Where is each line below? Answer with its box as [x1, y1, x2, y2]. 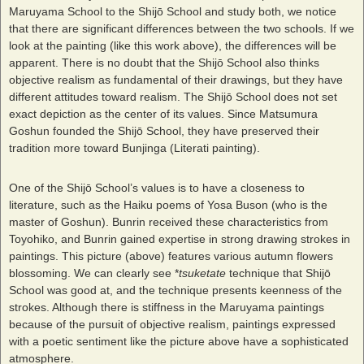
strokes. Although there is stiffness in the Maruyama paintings [9, 301, 324, 314]
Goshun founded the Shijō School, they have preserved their [9, 124, 319, 137]
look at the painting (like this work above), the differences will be [9, 39, 336, 52]
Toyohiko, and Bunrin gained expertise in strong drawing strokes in [9, 232, 350, 245]
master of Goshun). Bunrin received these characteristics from [9, 215, 328, 228]
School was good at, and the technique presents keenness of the [9, 284, 342, 297]
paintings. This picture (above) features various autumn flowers [9, 249, 333, 262]
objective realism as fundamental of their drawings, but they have [9, 73, 343, 86]
